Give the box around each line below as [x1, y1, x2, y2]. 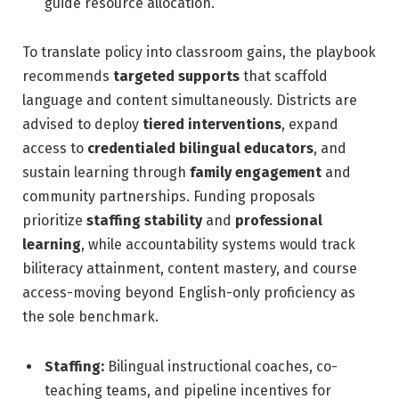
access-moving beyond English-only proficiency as [22, 284, 355, 302]
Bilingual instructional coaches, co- [104, 358, 338, 376]
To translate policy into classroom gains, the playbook [22, 44, 376, 61]
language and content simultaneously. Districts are [22, 92, 357, 110]
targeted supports [113, 68, 240, 85]
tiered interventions [142, 116, 281, 134]
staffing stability [86, 212, 202, 230]
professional [235, 212, 322, 230]
